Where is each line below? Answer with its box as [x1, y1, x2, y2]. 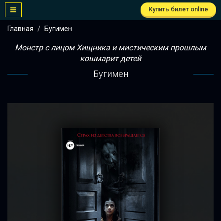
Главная [7, 25, 34, 33]
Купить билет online [148, 5, 208, 13]
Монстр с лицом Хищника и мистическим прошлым [15, 43, 206, 52]
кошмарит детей [80, 54, 141, 63]
